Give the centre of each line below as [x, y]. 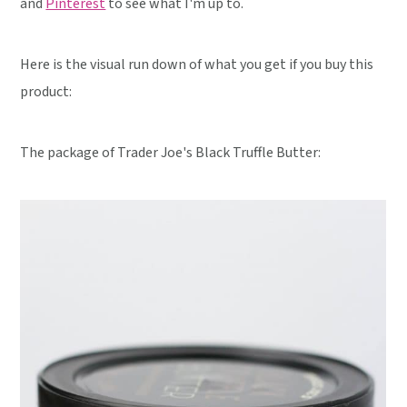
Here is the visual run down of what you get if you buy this [197, 64]
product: [46, 91]
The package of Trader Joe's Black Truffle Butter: [171, 152]
